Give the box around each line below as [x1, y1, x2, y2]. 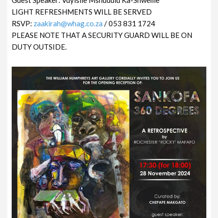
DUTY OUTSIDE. [12, 42, 67, 51]
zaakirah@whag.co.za [34, 18, 103, 28]
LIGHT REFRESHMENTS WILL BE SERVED [12, 7, 152, 16]
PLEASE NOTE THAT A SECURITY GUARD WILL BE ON [12, 30, 193, 39]
